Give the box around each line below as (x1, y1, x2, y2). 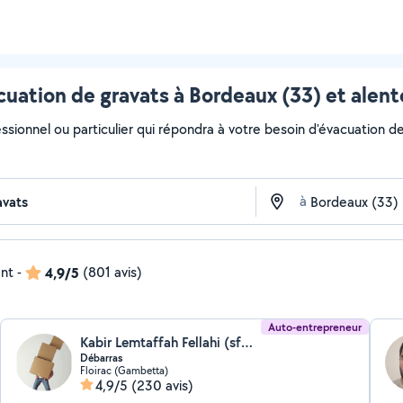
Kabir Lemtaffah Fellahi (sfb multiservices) (241, 333, 254, 352)
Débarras (80, 351, 123, 365)
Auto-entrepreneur (267, 319, 362, 335)
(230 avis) (131, 376, 194, 395)
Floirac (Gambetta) (80, 363, 169, 377)
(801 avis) (83, 263, 142, 282)
